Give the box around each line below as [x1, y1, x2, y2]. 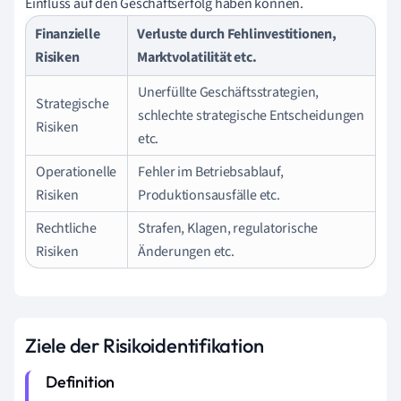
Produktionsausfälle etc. [138, 184, 280, 205]
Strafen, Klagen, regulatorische [138, 218, 319, 238]
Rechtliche [36, 218, 97, 238]
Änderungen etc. [138, 241, 235, 261]
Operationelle [36, 161, 117, 182]
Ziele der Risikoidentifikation [25, 332, 264, 358]
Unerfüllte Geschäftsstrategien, [138, 81, 320, 102]
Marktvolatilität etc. [137, 47, 257, 67]
